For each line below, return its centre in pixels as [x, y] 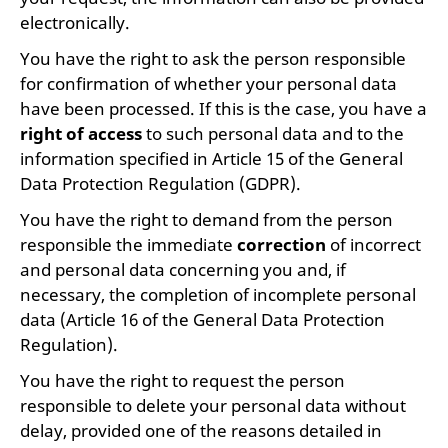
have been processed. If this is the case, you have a [223, 108]
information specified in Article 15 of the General [211, 158]
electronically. [75, 22]
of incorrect [373, 244]
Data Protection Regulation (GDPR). [160, 183]
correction [281, 244]
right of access [81, 133]
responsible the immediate [128, 244]
